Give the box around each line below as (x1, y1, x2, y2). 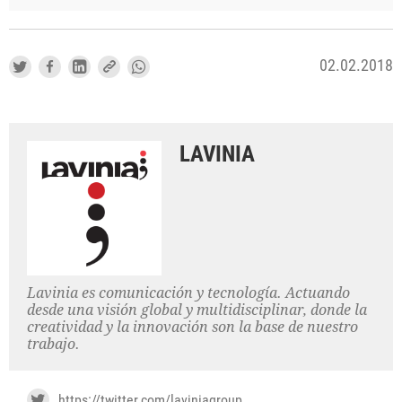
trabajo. (27, 336, 80, 354)
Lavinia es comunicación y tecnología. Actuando (27, 284, 350, 302)
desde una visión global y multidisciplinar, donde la (27, 301, 367, 319)
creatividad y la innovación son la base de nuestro (27, 319, 358, 336)
